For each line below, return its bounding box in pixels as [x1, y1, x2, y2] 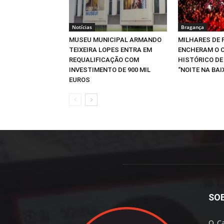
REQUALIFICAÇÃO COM [69, 55, 139, 63]
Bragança [181, 23, 204, 30]
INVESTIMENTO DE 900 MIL [69, 65, 150, 73]
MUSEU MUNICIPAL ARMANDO [69, 35, 161, 43]
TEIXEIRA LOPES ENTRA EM [69, 45, 152, 53]
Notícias [72, 23, 92, 30]
